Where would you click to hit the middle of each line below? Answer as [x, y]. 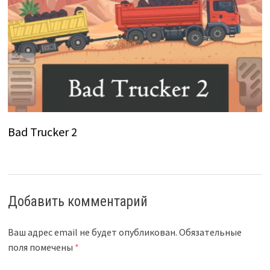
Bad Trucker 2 [42, 132]
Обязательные [210, 232]
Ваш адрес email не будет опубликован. [92, 232]
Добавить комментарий [77, 202]
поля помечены [41, 247]
